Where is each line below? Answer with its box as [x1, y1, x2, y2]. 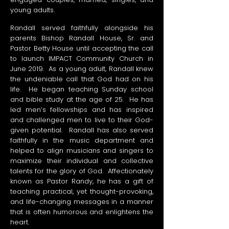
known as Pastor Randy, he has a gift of [10, 176, 153, 187]
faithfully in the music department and [10, 135, 153, 146]
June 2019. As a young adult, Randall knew [10, 64, 153, 74]
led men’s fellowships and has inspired [10, 105, 153, 115]
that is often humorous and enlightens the [10, 207, 153, 217]
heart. [10, 217, 31, 227]
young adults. [10, 5, 59, 15]
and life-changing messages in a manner [10, 197, 153, 207]
